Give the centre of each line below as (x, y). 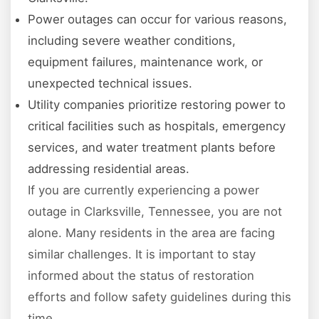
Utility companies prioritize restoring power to (157, 105)
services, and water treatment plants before (152, 148)
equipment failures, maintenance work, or (145, 62)
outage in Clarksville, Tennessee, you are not (155, 212)
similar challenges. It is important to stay (142, 255)
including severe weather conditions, (132, 41)
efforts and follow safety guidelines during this (159, 297)
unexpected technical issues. (110, 84)
